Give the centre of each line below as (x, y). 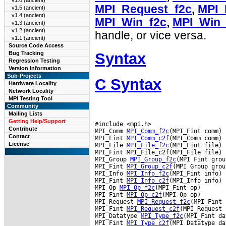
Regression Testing (34, 61)
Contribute (23, 129)
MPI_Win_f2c (131, 22)
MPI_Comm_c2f (148, 138)
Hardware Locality (33, 83)
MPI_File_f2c (148, 145)
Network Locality (31, 91)
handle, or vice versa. (151, 35)
